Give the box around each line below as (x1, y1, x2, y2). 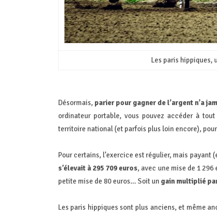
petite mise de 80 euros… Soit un (58, 176, 161, 186)
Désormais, (58, 98, 94, 107)
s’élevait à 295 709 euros (58, 163, 138, 172)
